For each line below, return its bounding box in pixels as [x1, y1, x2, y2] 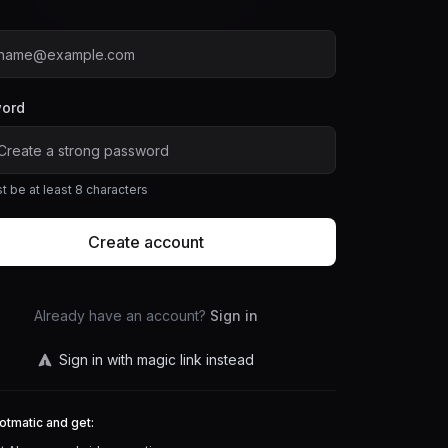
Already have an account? [33, 307, 206, 324]
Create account [87, 232, 204, 252]
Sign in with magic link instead [59, 351, 255, 368]
